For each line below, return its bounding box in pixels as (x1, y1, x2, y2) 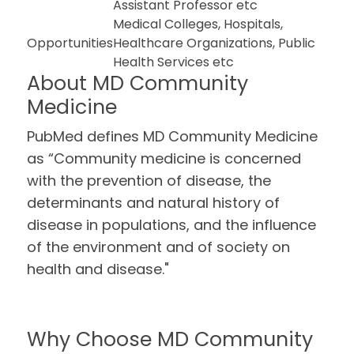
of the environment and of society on (27, 237, 291, 257)
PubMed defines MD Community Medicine (27, 126, 318, 146)
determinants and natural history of (27, 193, 281, 213)
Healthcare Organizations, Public (113, 34, 316, 52)
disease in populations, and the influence (27, 215, 317, 235)
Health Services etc (113, 53, 235, 71)
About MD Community (27, 70, 249, 97)
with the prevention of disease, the (27, 171, 272, 190)
